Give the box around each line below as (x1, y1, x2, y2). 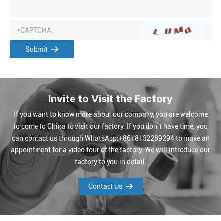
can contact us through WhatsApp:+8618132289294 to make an (11, 134, 210, 143)
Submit (25, 45, 48, 54)
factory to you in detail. (74, 158, 147, 166)
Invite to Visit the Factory (48, 93, 173, 105)
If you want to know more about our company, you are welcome (13, 110, 208, 119)
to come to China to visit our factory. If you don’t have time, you (13, 122, 208, 131)
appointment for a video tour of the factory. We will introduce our (11, 146, 210, 154)
